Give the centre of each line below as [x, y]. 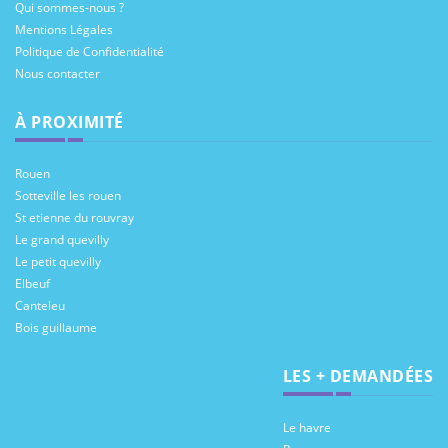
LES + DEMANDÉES [357, 376]
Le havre [306, 427]
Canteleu [40, 305]
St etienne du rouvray [74, 217]
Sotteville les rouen [68, 195]
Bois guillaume [56, 327]
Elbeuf [32, 283]
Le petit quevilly [58, 261]
